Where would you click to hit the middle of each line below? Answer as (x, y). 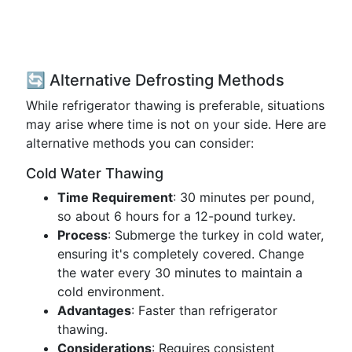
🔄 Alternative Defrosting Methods (155, 80)
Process (82, 235)
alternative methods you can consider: (140, 143)
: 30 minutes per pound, (244, 197)
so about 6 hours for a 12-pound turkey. (176, 216)
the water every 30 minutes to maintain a (180, 273)
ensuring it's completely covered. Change (181, 254)
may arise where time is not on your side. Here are (176, 124)
